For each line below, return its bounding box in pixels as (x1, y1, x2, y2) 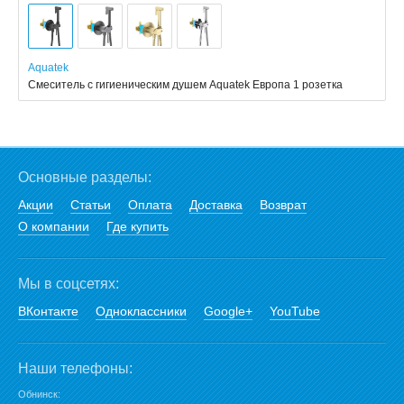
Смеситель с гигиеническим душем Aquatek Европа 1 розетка (28, 78, 343, 91)
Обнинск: (18, 389, 60, 399)
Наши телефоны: (18, 361, 133, 376)
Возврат (260, 197, 307, 212)
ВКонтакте (18, 304, 78, 318)
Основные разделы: (18, 170, 151, 185)
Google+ (204, 304, 252, 318)
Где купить (106, 219, 169, 234)
